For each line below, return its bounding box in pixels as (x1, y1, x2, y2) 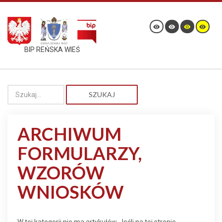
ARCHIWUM (17, 123, 121, 145)
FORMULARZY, (17, 142, 142, 164)
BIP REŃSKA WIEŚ (24, 46, 80, 54)
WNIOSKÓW (17, 181, 124, 203)
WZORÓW (17, 162, 105, 183)
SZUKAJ (89, 90, 115, 99)
